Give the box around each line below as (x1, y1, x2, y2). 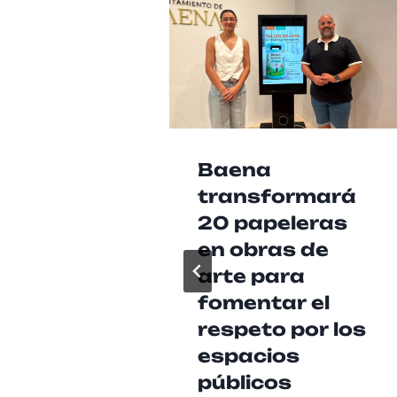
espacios (197, 344, 300, 367)
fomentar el (197, 291, 330, 314)
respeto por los (197, 317, 366, 340)
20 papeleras (197, 211, 347, 234)
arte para (197, 264, 305, 287)
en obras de (197, 237, 329, 261)
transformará (197, 184, 356, 207)
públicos (197, 370, 292, 393)
